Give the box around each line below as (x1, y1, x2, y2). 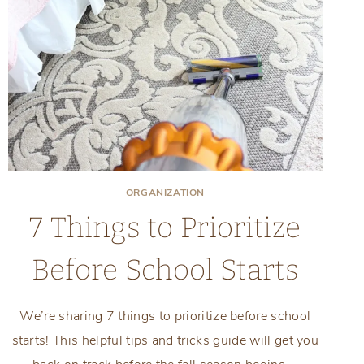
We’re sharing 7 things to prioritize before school (19, 307, 311, 326)
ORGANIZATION (125, 186, 205, 200)
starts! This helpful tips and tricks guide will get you (11, 331, 319, 350)
